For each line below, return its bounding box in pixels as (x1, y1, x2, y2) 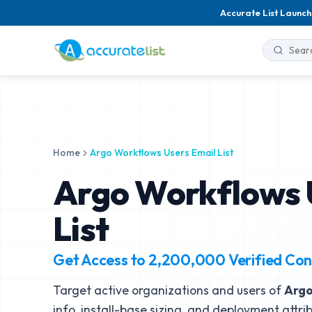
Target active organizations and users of (53, 282, 284, 298)
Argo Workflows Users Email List (90, 146, 233, 159)
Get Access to (53, 250, 148, 270)
